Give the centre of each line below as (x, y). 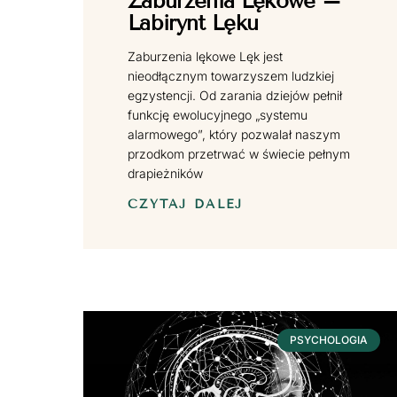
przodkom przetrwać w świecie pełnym (239, 153)
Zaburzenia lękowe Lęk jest (206, 56)
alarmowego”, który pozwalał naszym (234, 134)
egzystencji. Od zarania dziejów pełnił (235, 95)
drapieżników (166, 173)
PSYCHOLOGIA (328, 339)
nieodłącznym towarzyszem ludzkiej (231, 75)
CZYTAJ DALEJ (186, 204)
